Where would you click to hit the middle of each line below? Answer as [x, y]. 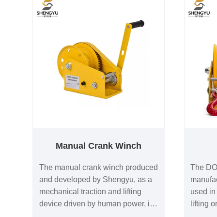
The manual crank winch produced [98, 167]
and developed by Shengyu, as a [95, 179]
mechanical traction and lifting [90, 191]
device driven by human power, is [96, 203]
